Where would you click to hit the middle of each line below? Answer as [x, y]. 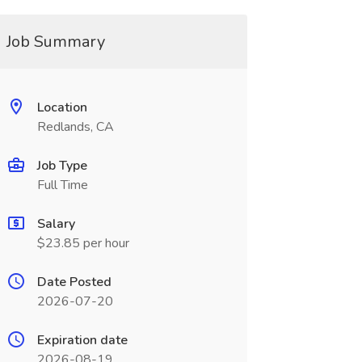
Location [62, 107]
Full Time [62, 185]
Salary [56, 224]
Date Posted [74, 282]
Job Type [62, 166]
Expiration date [82, 340]
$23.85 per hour [83, 243]
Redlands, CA [75, 127]
